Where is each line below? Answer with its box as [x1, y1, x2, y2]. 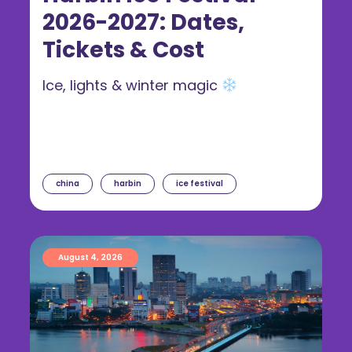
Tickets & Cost [42, 35, 204, 66]
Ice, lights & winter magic [42, 75, 222, 96]
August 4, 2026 [58, 251, 123, 264]
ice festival [176, 178, 223, 190]
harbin [114, 178, 141, 190]
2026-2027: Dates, [42, 7, 244, 38]
